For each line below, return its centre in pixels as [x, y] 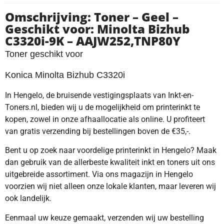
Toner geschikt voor [45, 54]
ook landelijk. [28, 198]
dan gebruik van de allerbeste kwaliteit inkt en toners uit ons [110, 162]
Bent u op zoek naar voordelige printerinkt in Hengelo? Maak [111, 150]
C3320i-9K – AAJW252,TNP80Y [93, 41]
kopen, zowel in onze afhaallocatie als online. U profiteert [105, 119]
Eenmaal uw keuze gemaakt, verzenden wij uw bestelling [104, 217]
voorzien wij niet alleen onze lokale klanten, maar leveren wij [110, 186]
